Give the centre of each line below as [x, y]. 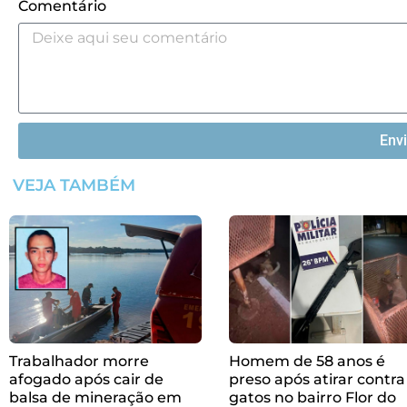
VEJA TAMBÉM [74, 186]
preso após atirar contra [317, 379]
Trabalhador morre [79, 361]
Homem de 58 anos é [307, 361]
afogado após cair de [86, 379]
